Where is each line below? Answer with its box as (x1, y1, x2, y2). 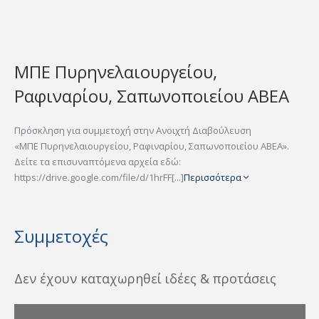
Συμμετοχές (14, 224, 108, 248)
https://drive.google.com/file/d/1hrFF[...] (14, 170, 184, 184)
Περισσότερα (184, 170, 244, 184)
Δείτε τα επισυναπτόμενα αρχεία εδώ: (14, 155, 181, 168)
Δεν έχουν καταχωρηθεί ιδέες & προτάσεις (14, 269, 276, 287)
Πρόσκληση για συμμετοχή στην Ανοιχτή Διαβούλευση (14, 123, 251, 137)
